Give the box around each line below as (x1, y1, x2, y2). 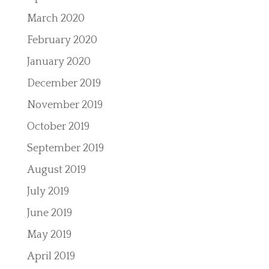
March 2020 (26, 13, 85, 25)
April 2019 (26, 250, 75, 262)
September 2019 (26, 142, 104, 154)
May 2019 (26, 229, 71, 241)
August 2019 (26, 164, 86, 176)
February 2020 (26, 34, 97, 46)
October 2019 (26, 121, 89, 133)
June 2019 (26, 207, 72, 219)
